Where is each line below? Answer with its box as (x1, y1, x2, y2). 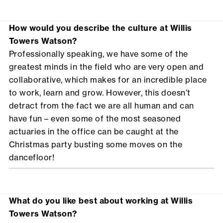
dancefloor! (8, 152, 55, 163)
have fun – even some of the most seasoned (8, 113, 181, 124)
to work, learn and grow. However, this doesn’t (8, 88, 191, 98)
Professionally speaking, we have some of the (8, 49, 188, 59)
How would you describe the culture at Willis (8, 23, 192, 33)
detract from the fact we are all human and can (8, 101, 194, 111)
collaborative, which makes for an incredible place (8, 75, 207, 85)
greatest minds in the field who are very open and (8, 62, 204, 72)
